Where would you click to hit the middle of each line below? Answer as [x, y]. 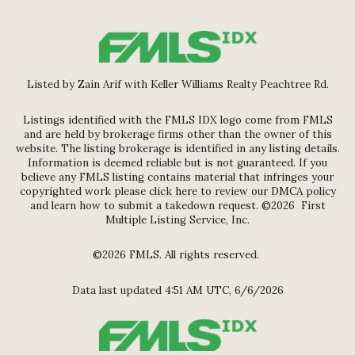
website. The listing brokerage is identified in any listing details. [177, 148]
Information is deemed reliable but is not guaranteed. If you [177, 162]
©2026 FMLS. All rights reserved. [177, 255]
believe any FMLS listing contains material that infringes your [177, 177]
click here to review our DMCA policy [242, 191]
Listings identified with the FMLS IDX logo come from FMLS [177, 120]
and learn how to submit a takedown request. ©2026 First [177, 205]
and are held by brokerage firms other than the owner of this [177, 134]
